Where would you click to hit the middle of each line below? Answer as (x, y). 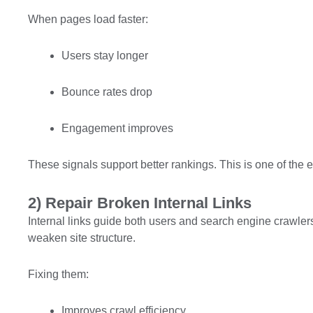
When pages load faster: (88, 19)
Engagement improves (117, 128)
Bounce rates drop (107, 92)
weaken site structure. (82, 238)
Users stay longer (105, 56)
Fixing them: (58, 274)
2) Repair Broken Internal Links (140, 203)
